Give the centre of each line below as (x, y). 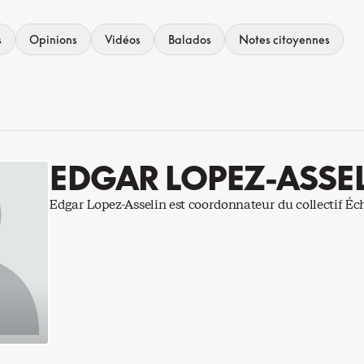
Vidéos (123, 39)
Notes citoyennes (285, 39)
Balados (190, 39)
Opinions (54, 39)
